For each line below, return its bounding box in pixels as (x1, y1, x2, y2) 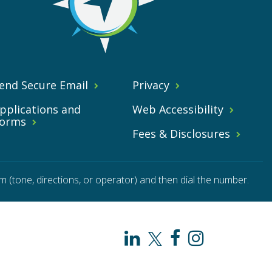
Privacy (132, 77, 170, 92)
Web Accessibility (132, 101, 224, 117)
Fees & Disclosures (132, 126, 231, 141)
